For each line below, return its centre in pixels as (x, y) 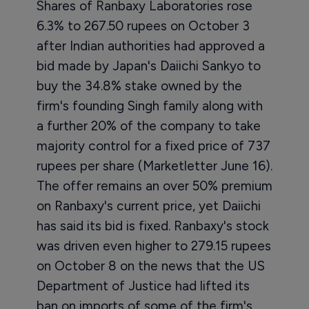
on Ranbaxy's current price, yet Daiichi (148, 206)
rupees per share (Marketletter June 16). (154, 166)
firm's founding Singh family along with (149, 106)
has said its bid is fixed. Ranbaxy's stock (152, 226)
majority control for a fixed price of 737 (153, 146)
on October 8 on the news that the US (150, 266)
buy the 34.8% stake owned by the (139, 86)
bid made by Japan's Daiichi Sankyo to (148, 66)
